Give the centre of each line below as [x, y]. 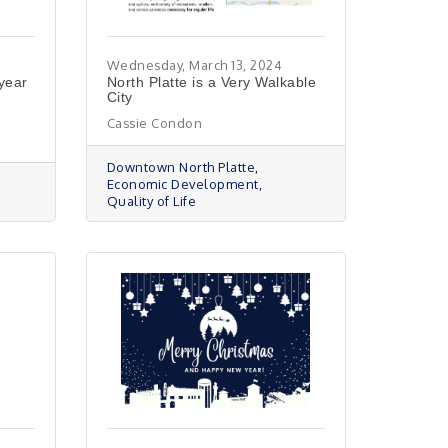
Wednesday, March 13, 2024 [194, 65]
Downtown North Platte [181, 167]
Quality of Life [151, 201]
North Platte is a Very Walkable [211, 82]
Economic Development [182, 184]
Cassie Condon [154, 123]
